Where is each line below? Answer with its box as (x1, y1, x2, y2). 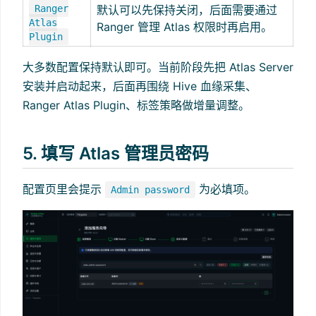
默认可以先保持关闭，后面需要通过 (97, 3, 277, 18)
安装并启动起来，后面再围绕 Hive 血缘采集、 (23, 79, 257, 94)
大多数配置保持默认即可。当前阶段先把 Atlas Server (23, 60, 293, 75)
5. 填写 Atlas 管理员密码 (23, 143, 209, 164)
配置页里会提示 (23, 181, 105, 196)
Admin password (111, 183, 190, 195)
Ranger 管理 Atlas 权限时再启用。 (97, 20, 272, 35)
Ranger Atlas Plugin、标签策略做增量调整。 (23, 98, 250, 113)
